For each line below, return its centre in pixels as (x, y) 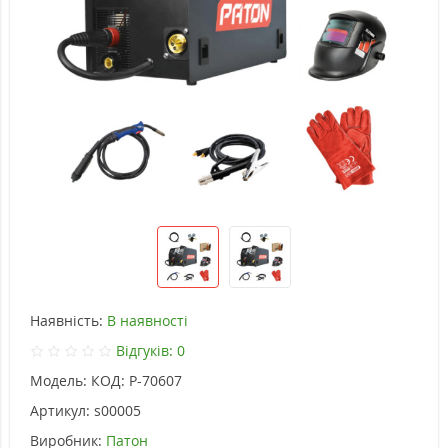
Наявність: (66, 321)
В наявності (147, 321)
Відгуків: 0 (150, 351)
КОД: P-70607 (136, 381)
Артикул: (60, 411)
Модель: (58, 381)
